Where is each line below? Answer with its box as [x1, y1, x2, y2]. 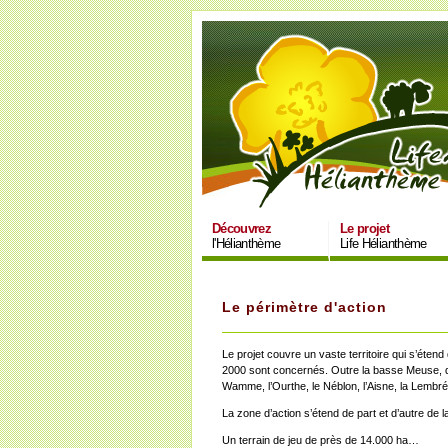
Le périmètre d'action [222, 299, 387, 315]
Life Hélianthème [340, 236, 427, 251]
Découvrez [212, 221, 272, 236]
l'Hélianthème [212, 236, 281, 251]
